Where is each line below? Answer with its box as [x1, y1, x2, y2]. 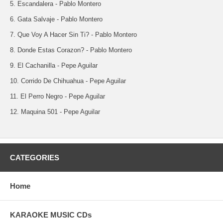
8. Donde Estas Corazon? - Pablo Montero [10, 46, 132, 54]
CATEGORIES [10, 153, 59, 162]
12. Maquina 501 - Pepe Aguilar [10, 108, 100, 115]
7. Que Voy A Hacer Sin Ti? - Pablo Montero [10, 30, 137, 38]
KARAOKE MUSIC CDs [10, 210, 92, 219]
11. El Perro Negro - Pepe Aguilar [10, 92, 105, 100]
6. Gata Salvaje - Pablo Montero [10, 15, 103, 23]
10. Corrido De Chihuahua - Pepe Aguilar [10, 77, 126, 85]
